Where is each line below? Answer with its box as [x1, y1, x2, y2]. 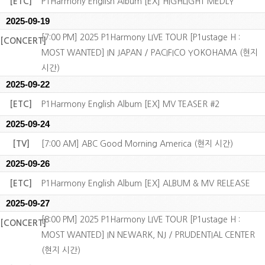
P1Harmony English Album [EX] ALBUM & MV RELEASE [41, 179, 250, 188]
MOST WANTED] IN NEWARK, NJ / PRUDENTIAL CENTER [41, 231, 255, 239]
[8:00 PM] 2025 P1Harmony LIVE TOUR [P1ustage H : [41, 215, 240, 224]
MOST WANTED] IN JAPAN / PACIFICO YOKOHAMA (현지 [41, 49, 258, 57]
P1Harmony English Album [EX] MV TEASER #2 [41, 100, 219, 108]
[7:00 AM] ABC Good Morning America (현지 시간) [41, 140, 233, 148]
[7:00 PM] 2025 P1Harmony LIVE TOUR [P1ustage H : [41, 33, 240, 41]
